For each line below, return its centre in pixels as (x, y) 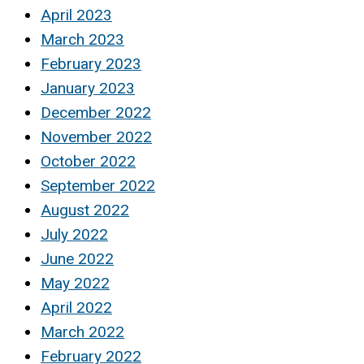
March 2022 (82, 331)
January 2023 (88, 88)
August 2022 (85, 210)
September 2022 (98, 185)
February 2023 (91, 63)
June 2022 (77, 258)
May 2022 (75, 283)
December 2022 (96, 112)
